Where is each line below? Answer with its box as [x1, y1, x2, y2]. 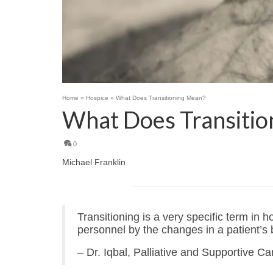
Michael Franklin [62, 157, 126, 167]
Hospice [86, 94, 108, 101]
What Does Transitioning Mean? [116, 94, 206, 101]
